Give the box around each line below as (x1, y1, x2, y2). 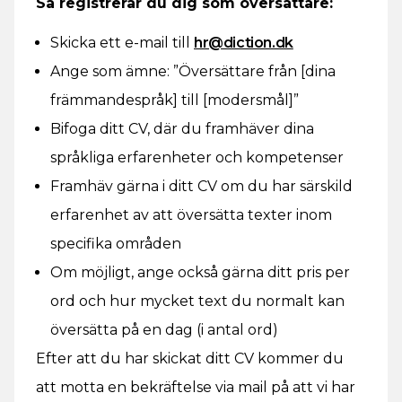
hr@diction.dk (194, 34, 293, 51)
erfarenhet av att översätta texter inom (50, 206, 332, 223)
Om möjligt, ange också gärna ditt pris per (50, 264, 350, 281)
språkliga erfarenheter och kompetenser (50, 149, 344, 166)
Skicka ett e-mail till (50, 34, 194, 51)
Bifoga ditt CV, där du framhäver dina (50, 120, 314, 137)
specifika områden (50, 235, 181, 252)
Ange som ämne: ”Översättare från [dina (50, 63, 336, 80)
